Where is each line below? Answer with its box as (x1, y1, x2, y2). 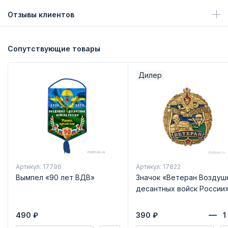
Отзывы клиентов (8, 10, 74, 19)
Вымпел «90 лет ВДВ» (15, 173, 95, 182)
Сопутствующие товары (8, 44, 100, 53)
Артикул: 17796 (15, 163, 62, 171)
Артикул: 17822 (135, 163, 181, 171)
